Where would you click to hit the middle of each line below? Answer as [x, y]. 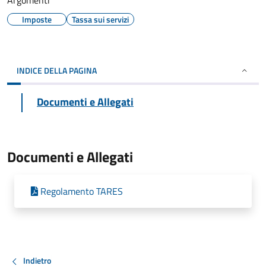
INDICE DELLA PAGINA [57, 70]
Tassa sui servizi [100, 19]
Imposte [37, 19]
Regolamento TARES [82, 191]
